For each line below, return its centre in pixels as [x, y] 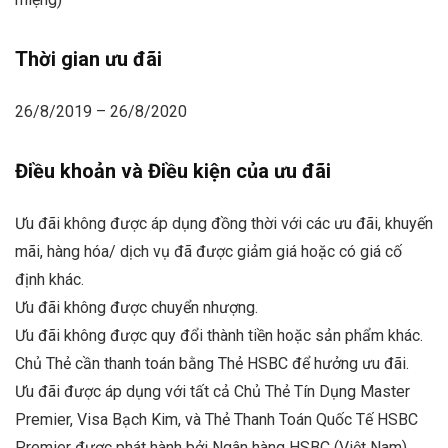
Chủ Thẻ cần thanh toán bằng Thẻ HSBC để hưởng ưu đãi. [212, 364]
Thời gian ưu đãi [88, 59]
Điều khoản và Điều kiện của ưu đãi [173, 171]
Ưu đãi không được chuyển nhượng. [136, 308]
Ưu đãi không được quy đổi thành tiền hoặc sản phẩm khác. [219, 336]
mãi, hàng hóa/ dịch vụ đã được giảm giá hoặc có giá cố [208, 252]
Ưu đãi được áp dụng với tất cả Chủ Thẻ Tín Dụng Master [212, 392]
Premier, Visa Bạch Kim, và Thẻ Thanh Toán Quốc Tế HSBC [216, 420]
